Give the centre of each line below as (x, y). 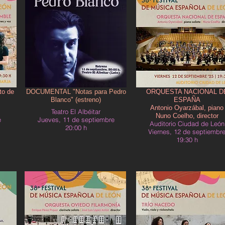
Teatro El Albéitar (76, 111)
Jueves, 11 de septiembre (76, 120)
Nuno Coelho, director (187, 116)
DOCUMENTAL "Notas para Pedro (76, 92)
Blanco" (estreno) (76, 100)
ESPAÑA (187, 100)
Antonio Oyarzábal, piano (187, 108)
